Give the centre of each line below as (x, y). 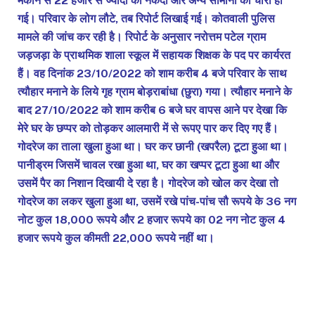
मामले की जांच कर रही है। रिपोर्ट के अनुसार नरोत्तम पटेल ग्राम (142, 37)
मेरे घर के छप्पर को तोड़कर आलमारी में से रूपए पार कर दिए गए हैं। (148, 128)
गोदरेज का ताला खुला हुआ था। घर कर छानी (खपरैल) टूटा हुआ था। (153, 146)
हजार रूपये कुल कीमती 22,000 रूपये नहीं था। (116, 238)
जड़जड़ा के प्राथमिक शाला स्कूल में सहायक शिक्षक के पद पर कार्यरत (154, 55)
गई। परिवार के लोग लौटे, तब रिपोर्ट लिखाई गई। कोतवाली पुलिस (146, 18)
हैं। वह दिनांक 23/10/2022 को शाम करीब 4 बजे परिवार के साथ (152, 73)
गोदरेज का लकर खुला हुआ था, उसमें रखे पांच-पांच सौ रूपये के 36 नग (157, 201)
